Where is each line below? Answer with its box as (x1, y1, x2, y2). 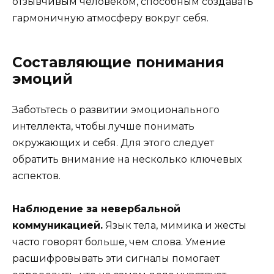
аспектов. (12, 169, 61, 182)
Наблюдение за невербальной (12, 202, 180, 215)
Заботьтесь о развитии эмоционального (12, 103, 220, 116)
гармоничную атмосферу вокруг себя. (12, 12, 209, 24)
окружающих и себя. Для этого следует (12, 136, 214, 149)
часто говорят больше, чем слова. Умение (12, 235, 226, 248)
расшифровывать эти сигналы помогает (12, 252, 220, 264)
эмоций (12, 70, 73, 87)
